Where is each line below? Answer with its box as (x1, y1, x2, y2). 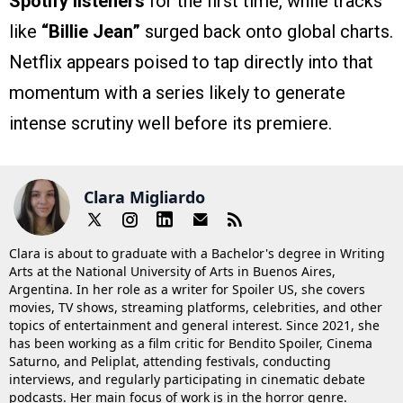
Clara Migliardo (84, 185, 205, 208)
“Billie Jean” (41, 21, 140, 43)
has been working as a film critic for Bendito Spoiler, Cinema (9, 335, 372, 353)
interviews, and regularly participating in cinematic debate (9, 371, 365, 389)
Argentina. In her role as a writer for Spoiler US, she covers (9, 281, 365, 299)
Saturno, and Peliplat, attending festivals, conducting (9, 353, 331, 371)
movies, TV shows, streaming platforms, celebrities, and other (9, 299, 382, 317)
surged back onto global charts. (140, 21, 393, 43)
